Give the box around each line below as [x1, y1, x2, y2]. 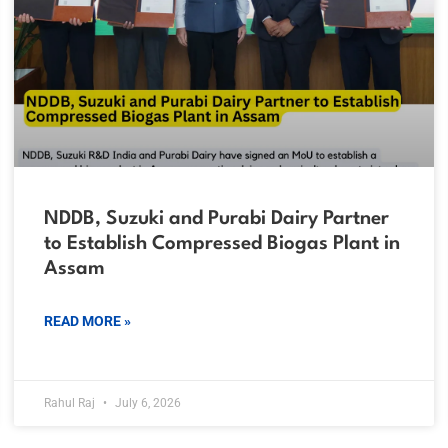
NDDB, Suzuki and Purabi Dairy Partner [44, 209, 389, 230]
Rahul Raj [44, 396, 98, 411]
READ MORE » [44, 313, 131, 330]
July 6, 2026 [112, 396, 181, 411]
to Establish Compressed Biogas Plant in [44, 234, 400, 255]
